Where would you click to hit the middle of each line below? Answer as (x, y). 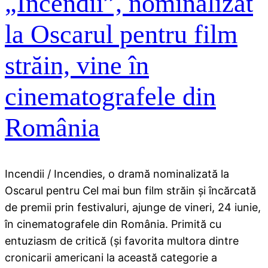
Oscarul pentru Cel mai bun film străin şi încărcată (130, 190)
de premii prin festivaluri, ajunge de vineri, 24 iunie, (133, 207)
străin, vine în (77, 66)
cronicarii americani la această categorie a (111, 257)
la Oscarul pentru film (121, 35)
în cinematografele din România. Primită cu (113, 224)
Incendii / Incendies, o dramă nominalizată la (117, 173)
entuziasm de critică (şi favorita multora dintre (122, 240)
